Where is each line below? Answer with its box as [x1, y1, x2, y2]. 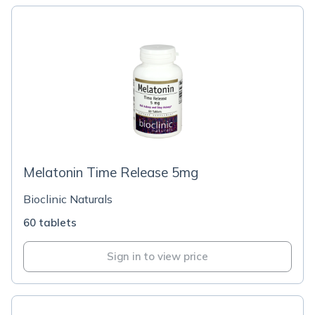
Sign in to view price [107, 250, 208, 263]
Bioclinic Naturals [23, 192, 112, 206]
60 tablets [23, 216, 77, 229]
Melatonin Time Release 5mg [23, 164, 198, 181]
